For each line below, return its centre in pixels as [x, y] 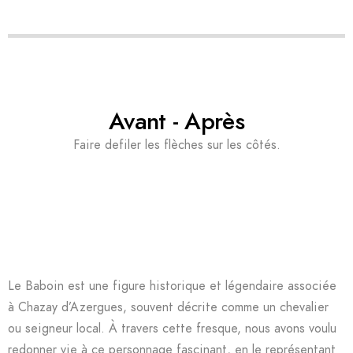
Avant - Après [176, 121]
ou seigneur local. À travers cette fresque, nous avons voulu [172, 329]
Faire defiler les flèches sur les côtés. [176, 145]
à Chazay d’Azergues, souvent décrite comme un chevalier [168, 307]
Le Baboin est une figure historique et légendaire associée [172, 286]
